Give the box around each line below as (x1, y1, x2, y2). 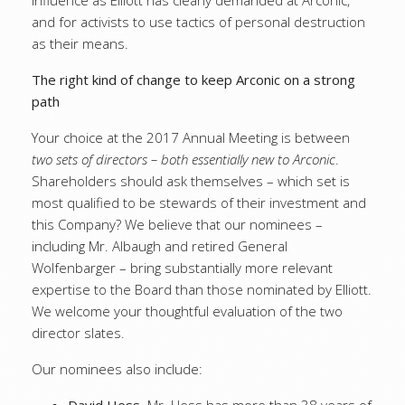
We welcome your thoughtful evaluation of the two (32, 302, 343, 320)
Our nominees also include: (32, 360, 202, 378)
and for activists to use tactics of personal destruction (32, 13, 365, 31)
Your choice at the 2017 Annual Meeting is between (32, 128, 350, 146)
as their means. (32, 34, 128, 52)
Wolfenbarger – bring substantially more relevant (32, 259, 333, 277)
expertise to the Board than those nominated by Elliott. (32, 280, 372, 298)
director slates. (32, 324, 125, 342)
